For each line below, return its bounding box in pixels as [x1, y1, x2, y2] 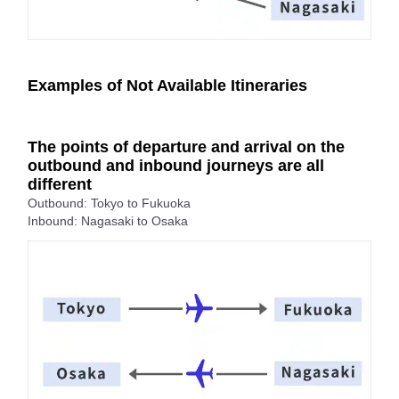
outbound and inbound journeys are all [28, 156, 324, 175]
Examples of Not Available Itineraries [28, 76, 307, 94]
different [28, 175, 92, 193]
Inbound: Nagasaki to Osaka [28, 213, 188, 228]
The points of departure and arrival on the [28, 137, 345, 156]
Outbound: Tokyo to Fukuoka [28, 195, 191, 210]
